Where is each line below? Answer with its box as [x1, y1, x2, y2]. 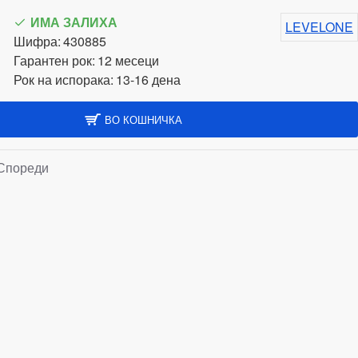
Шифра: [14, 32, 61, 50]
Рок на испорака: [14, 70, 113, 89]
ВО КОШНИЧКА [105, 112, 182, 127]
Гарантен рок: [14, 51, 95, 70]
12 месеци [97, 51, 159, 70]
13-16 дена [116, 70, 181, 89]
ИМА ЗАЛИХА [30, 13, 117, 31]
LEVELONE [285, 18, 353, 36]
